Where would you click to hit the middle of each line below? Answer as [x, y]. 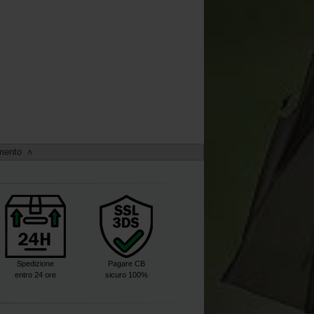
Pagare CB [126, 264]
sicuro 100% [126, 275]
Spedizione [35, 264]
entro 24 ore [35, 275]
